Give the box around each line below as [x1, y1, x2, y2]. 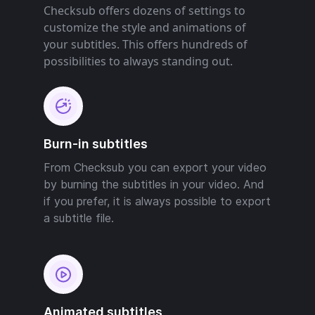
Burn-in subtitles [44, 136, 148, 151]
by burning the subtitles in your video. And [44, 176, 264, 191]
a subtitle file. [44, 210, 114, 225]
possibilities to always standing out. [44, 53, 233, 69]
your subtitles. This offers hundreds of [44, 36, 247, 52]
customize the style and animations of [44, 19, 246, 35]
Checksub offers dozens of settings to [44, 2, 245, 18]
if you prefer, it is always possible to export [44, 193, 271, 208]
